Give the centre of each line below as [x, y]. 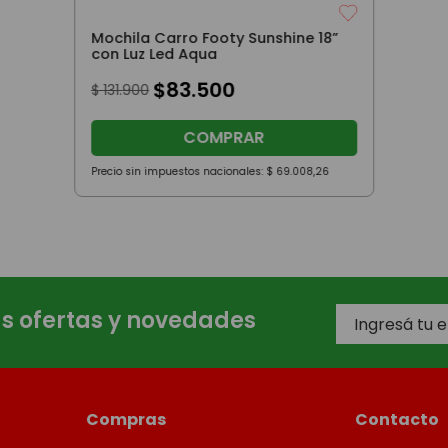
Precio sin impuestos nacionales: [178, 171]
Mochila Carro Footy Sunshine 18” [214, 37]
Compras [126, 419]
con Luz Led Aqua [153, 53]
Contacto [396, 419]
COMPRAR [224, 137]
